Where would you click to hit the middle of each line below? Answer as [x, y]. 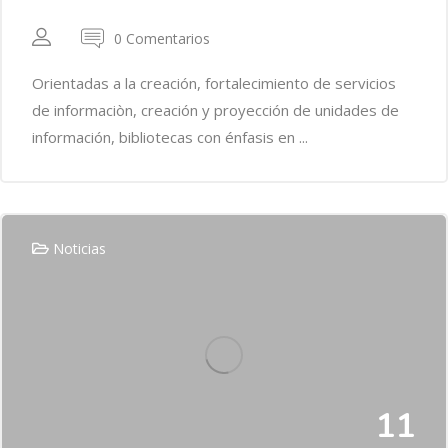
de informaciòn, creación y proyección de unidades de [215, 110]
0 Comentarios [162, 38]
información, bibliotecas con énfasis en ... [170, 137]
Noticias [79, 249]
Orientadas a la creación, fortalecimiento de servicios [214, 83]
